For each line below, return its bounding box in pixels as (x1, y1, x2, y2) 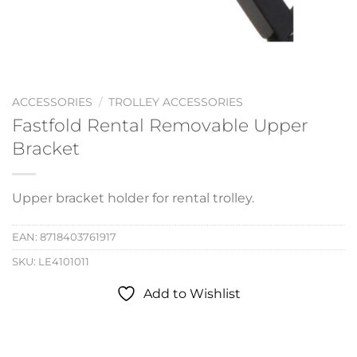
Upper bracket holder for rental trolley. (12, 190, 254, 206)
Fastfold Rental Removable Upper (12, 113, 308, 136)
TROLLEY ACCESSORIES (108, 96, 244, 108)
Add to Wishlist (143, 286, 241, 302)
